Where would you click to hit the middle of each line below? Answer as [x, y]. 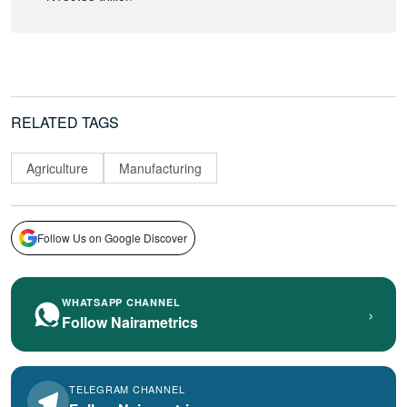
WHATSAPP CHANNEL [121, 302]
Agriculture [57, 168]
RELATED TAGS [65, 123]
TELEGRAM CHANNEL [127, 389]
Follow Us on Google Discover [112, 237]
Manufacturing [160, 168]
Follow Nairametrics [130, 322]
